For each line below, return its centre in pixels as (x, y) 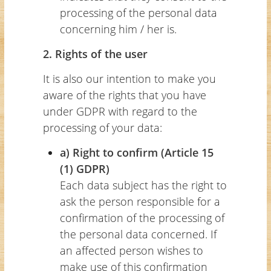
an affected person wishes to (131, 250)
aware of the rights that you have (124, 95)
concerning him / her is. (118, 29)
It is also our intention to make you (129, 78)
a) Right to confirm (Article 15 (136, 152)
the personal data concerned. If (138, 234)
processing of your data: (102, 127)
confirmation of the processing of (142, 217)
